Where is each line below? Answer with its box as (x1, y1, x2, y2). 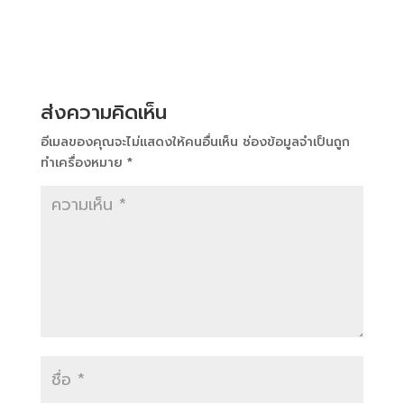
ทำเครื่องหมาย (40, 153, 127, 172)
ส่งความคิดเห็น (40, 97, 167, 127)
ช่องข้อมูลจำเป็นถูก (242, 133, 350, 151)
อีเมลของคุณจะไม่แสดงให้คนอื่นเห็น (40, 133, 238, 151)
